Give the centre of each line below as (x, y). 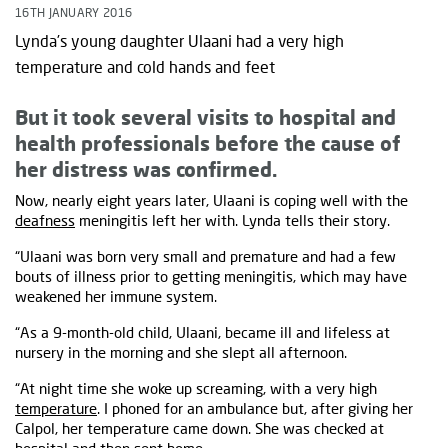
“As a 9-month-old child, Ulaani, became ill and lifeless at (202, 332)
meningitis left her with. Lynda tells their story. (232, 220)
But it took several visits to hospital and (205, 117)
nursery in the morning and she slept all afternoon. (181, 352)
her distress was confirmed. (146, 169)
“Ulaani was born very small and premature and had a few (205, 256)
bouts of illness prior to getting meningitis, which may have (211, 276)
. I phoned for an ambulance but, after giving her (255, 408)
